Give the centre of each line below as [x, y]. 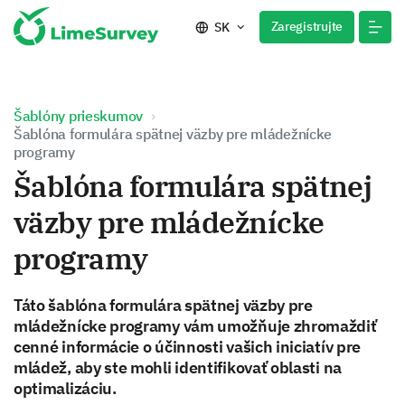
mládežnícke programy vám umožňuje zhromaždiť [195, 326]
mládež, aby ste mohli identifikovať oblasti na [178, 367]
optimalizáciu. [65, 388]
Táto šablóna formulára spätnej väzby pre [163, 305]
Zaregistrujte [306, 26]
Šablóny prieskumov [79, 116]
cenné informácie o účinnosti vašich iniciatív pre [188, 347]
